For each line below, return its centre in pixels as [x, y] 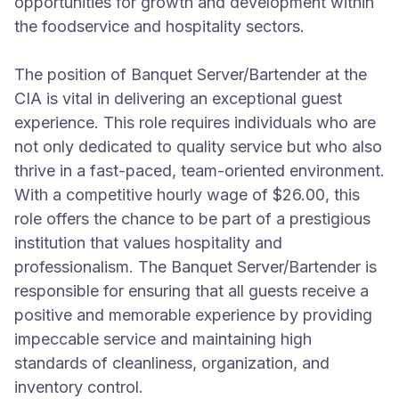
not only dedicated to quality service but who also [198, 147]
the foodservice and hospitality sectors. [159, 26]
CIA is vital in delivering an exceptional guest [178, 98]
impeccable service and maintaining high [163, 339]
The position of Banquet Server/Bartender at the [191, 74]
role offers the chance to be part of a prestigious [192, 219]
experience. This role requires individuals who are [195, 122]
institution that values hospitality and [148, 243]
